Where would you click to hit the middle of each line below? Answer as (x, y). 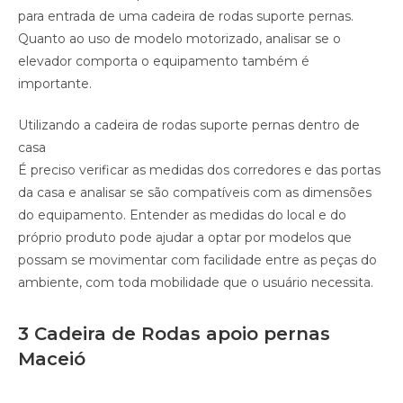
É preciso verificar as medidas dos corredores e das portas (199, 170)
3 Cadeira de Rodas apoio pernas (174, 334)
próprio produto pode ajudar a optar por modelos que (185, 238)
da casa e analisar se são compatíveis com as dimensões (195, 193)
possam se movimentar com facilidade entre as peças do (197, 260)
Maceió (52, 359)
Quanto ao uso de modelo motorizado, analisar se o (179, 39)
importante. (55, 84)
